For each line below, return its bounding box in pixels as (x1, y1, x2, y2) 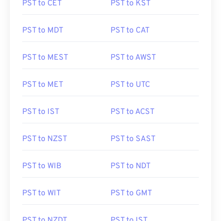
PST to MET (22, 80, 63, 90)
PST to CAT (110, 26, 149, 36)
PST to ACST (110, 107, 154, 117)
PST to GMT (110, 188, 152, 198)
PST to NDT (110, 161, 150, 171)
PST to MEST (22, 53, 68, 63)
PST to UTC (110, 80, 150, 90)
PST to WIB (22, 161, 62, 171)
